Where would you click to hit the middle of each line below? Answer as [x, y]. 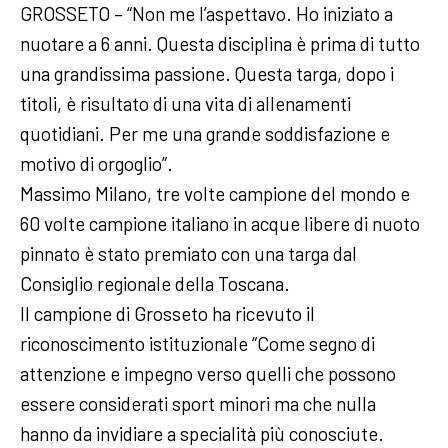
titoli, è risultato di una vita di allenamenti [185, 104]
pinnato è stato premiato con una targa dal [188, 254]
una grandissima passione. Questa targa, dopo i [207, 74]
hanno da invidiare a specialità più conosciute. [202, 434]
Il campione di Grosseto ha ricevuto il [167, 314]
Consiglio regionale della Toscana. [155, 284]
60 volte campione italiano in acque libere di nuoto [220, 224]
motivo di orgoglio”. [96, 164]
